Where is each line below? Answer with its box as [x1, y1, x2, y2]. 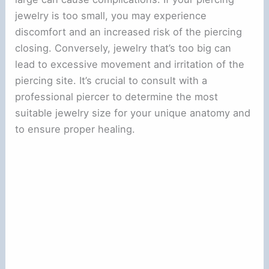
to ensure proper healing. [15, 123, 136, 136]
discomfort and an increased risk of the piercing [15, 26, 243, 38]
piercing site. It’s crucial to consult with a [15, 74, 208, 87]
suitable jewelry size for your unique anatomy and [15, 107, 251, 119]
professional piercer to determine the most [15, 91, 219, 103]
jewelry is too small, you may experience [15, 10, 207, 22]
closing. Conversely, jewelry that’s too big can [15, 42, 232, 55]
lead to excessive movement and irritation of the [15, 58, 245, 71]
